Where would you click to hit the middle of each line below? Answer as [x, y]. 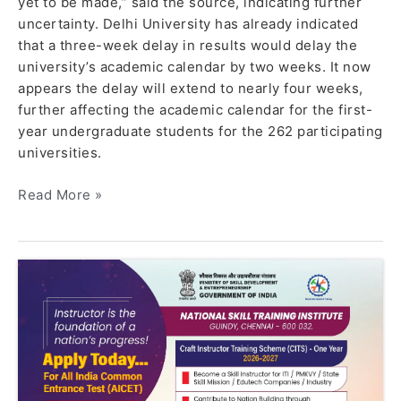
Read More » [60, 194]
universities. [60, 153]
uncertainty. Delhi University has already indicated [188, 24]
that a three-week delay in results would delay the [188, 46]
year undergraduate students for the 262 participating [200, 132]
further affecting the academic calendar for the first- [195, 110]
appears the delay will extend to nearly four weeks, [191, 89]
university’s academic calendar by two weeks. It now [195, 67]
